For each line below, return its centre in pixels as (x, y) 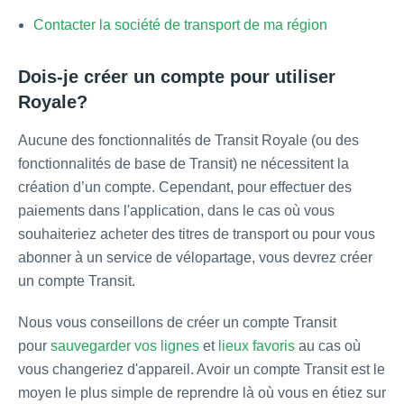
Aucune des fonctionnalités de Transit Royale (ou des (188, 141)
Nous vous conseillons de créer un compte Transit (177, 323)
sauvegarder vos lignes (125, 346)
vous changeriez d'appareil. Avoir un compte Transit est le (202, 370)
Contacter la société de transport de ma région (180, 25)
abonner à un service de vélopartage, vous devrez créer (195, 258)
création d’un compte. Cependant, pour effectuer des (185, 188)
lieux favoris (257, 346)
